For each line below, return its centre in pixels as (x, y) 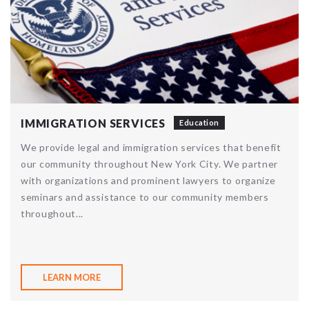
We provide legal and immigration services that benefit (151, 147)
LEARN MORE (72, 277)
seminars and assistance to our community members (145, 197)
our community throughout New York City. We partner (150, 163)
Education (199, 122)
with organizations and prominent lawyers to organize (148, 180)
